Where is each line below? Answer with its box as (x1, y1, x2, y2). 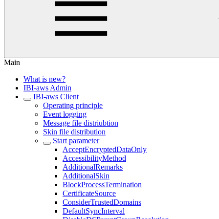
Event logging (43, 110, 87, 118)
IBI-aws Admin (23, 84, 71, 92)
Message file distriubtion (43, 119, 118, 127)
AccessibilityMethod (63, 154, 126, 162)
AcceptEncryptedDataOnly (63, 145, 147, 153)
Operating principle (43, 101, 103, 109)
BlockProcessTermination (63, 180, 142, 189)
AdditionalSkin (63, 172, 109, 180)
